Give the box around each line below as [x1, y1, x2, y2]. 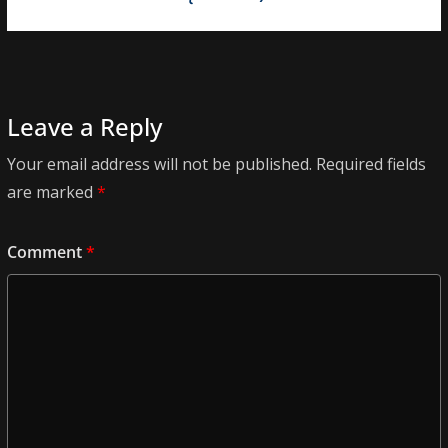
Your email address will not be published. [7, 153, 312, 176]
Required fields [316, 153, 426, 176]
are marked [7, 181, 97, 204]
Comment [7, 241, 86, 264]
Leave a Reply [7, 110, 162, 144]
